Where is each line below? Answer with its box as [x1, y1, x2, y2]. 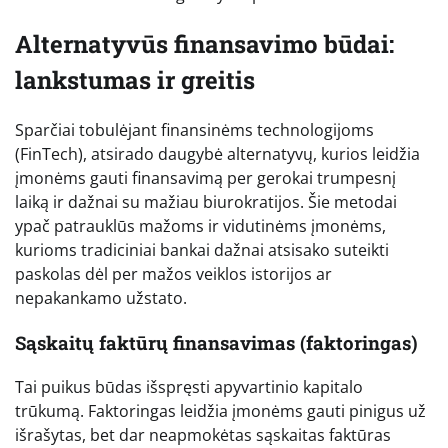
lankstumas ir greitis [15, 64, 255, 97]
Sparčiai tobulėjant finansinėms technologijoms [15, 119, 374, 142]
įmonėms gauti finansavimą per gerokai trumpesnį [15, 167, 396, 190]
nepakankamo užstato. [15, 287, 187, 310]
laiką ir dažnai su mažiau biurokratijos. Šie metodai [15, 191, 397, 214]
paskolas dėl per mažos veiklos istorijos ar [15, 263, 332, 286]
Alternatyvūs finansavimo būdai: [15, 28, 394, 61]
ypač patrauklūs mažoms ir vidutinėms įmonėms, [15, 215, 386, 238]
